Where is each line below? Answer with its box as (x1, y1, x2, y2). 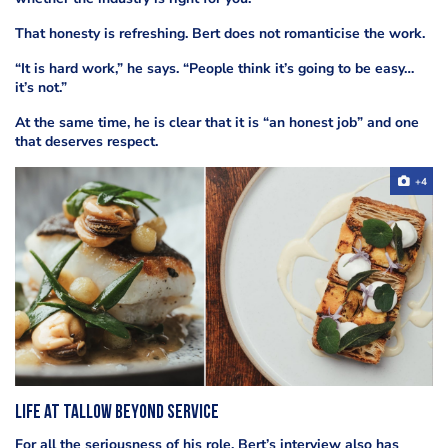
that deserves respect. (15, 131, 158, 151)
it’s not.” (15, 77, 67, 97)
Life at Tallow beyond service (15, 403, 219, 423)
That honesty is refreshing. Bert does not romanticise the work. (15, 23, 425, 43)
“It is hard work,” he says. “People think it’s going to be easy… (15, 58, 414, 78)
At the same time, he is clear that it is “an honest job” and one (15, 112, 419, 132)
